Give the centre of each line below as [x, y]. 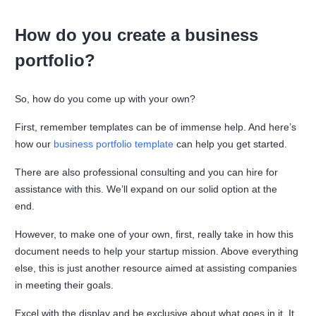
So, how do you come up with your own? [107, 99]
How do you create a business [137, 35]
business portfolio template [114, 144]
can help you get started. [232, 144]
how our [35, 144]
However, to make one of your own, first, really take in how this [154, 235]
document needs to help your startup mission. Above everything [157, 251]
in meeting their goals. [66, 285]
